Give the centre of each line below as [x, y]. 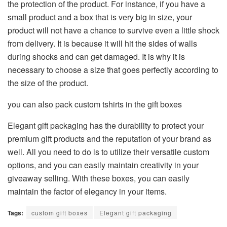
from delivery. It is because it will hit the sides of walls [102, 44]
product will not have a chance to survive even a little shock [113, 30]
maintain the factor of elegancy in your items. [87, 192]
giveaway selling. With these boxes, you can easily [99, 178]
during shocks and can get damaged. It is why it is [96, 57]
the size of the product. [48, 83]
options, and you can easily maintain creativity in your [103, 165]
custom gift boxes [60, 213]
